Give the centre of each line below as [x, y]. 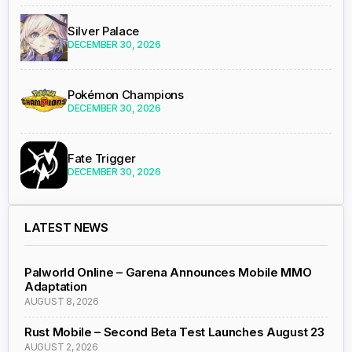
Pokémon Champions [126, 94]
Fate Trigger [102, 158]
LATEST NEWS [66, 227]
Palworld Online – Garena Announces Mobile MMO [168, 272]
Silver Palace [104, 31]
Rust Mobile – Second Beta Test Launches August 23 [174, 332]
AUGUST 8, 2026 [62, 301]
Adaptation [56, 286]
